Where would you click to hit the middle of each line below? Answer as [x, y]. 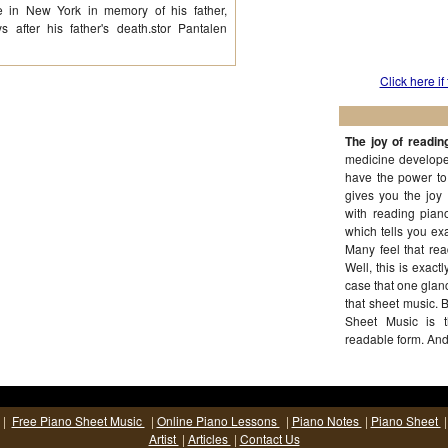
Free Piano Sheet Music [78, 420]
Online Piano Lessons [218, 420]
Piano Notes [326, 420]
